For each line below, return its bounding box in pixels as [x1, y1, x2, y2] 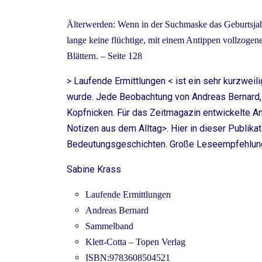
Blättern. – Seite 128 [67, 51, 142, 61]
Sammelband [85, 221, 133, 232]
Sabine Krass [67, 164, 121, 175]
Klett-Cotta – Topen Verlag [85, 237, 185, 247]
